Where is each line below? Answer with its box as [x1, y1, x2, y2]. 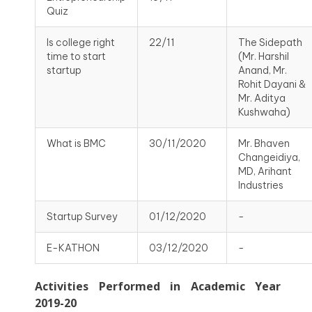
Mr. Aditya [238, 92, 286, 105]
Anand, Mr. [238, 64, 287, 77]
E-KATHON [47, 242, 100, 255]
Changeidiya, [238, 151, 300, 164]
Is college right [47, 36, 115, 49]
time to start [47, 50, 106, 63]
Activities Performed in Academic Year [35, 279, 281, 295]
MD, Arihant [238, 165, 292, 178]
